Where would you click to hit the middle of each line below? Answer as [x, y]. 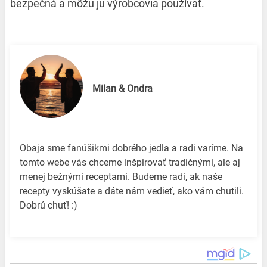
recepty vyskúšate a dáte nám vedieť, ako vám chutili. [131, 191]
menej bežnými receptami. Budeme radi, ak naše [121, 177]
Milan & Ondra [122, 88]
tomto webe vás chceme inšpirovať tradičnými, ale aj [130, 163]
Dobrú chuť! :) [48, 206]
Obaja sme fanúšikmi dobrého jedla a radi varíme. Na [131, 148]
